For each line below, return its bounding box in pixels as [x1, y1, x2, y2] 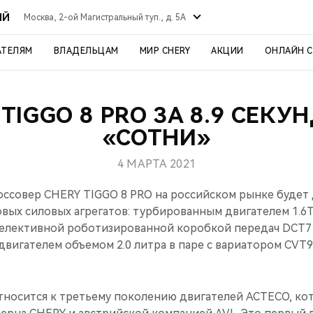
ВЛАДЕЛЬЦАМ [53, 46, 119, 56]
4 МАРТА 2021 [117, 157, 196, 170]
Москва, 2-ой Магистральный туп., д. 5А [24, 12, 187, 22]
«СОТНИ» [102, 124, 211, 151]
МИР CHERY [139, 46, 190, 56]
